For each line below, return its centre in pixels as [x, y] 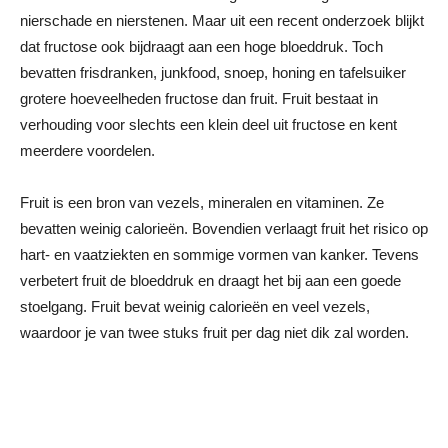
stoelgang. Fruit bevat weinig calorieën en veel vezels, [195, 306]
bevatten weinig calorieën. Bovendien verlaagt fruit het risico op [224, 228]
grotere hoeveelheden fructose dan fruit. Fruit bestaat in [199, 98]
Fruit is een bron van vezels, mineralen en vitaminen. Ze [202, 202]
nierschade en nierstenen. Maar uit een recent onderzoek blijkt [222, 20]
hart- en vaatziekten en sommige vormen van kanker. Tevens [219, 254]
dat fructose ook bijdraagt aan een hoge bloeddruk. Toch [201, 46]
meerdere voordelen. [87, 150]
